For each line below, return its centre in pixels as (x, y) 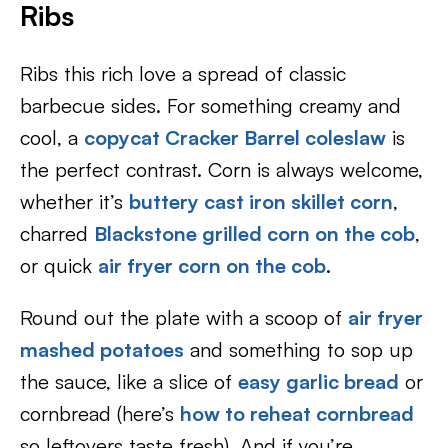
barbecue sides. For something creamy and (210, 105)
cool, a (52, 137)
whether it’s (74, 201)
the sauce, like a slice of (129, 381)
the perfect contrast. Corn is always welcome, (221, 169)
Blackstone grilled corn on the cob (254, 233)
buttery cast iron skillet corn (261, 201)
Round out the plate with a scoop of (184, 317)
